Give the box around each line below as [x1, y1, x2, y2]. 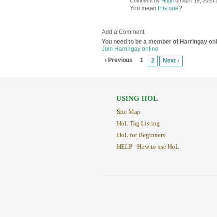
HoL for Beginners [116, 131, 165, 139]
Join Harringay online [101, 45, 158, 52]
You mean [129, 5, 158, 12]
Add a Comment [101, 29, 144, 36]
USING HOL [116, 94, 158, 102]
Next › [163, 57, 180, 64]
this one [157, 5, 179, 12]
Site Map [116, 108, 140, 115]
